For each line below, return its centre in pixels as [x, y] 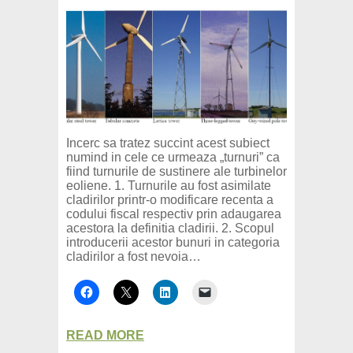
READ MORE [105, 336]
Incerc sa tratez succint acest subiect [168, 143]
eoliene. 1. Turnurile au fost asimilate [169, 186]
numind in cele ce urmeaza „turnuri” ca [173, 158]
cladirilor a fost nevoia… [134, 257]
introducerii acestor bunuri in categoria [173, 243]
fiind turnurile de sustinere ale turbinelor [176, 172]
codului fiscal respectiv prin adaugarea [174, 214]
